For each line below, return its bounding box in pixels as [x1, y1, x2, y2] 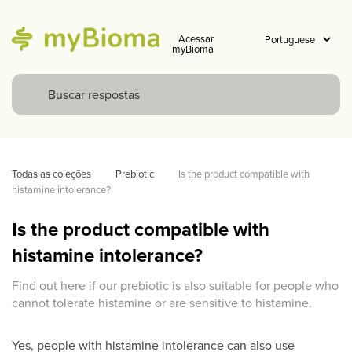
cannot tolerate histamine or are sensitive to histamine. [12, 294, 312, 311]
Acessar [178, 31, 214, 46]
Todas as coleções [12, 167, 91, 181]
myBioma [171, 42, 214, 56]
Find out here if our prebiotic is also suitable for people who [12, 277, 339, 294]
